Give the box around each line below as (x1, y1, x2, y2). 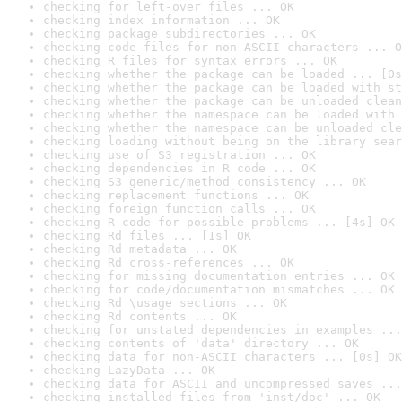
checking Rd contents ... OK (43, 310, 237, 323)
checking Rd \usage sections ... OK (43, 296, 287, 310)
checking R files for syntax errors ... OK (43, 54, 337, 67)
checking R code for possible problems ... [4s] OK (43, 215, 395, 229)
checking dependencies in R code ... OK (43, 162, 316, 175)
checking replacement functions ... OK (43, 188, 309, 202)
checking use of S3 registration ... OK (43, 148, 316, 162)
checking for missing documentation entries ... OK (43, 269, 395, 283)
